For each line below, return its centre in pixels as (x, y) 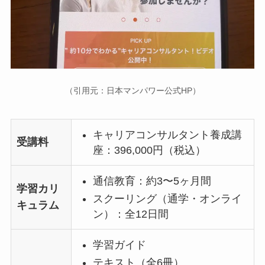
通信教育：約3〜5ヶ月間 (152, 181)
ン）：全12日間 (130, 214)
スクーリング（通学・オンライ (167, 199)
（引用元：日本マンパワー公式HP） (132, 90)
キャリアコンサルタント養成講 (167, 135)
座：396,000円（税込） (149, 150)
